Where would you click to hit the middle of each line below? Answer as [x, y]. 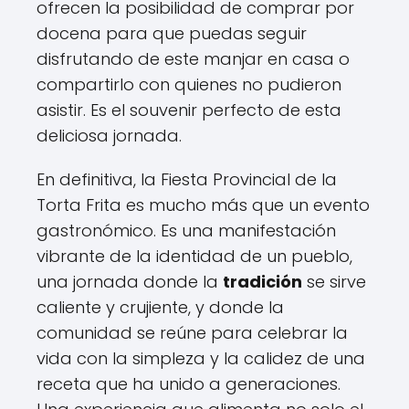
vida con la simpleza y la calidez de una [201, 358]
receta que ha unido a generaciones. [189, 384]
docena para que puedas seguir [172, 33]
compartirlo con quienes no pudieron [189, 84]
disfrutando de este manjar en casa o [193, 59]
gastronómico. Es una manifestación [186, 231]
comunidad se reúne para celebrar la [192, 333]
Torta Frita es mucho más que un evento [203, 205]
